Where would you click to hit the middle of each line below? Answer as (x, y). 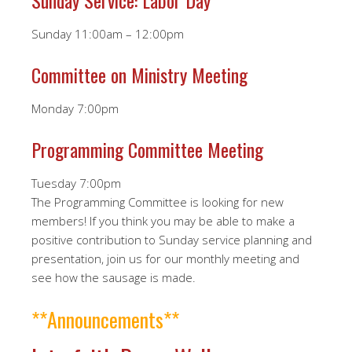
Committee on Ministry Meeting (139, 75)
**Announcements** (105, 319)
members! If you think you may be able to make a (163, 221)
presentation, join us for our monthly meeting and (165, 258)
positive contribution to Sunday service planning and (172, 240)
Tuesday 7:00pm (76, 183)
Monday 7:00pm (75, 108)
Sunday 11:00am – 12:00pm (108, 34)
